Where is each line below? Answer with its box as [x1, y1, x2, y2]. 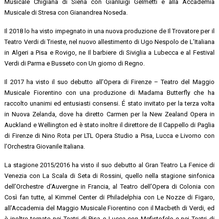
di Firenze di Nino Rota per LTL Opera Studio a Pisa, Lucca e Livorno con [4, 131, 215, 139]
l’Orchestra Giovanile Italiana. [4, 142, 86, 150]
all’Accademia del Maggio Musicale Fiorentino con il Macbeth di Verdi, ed [4, 204, 215, 212]
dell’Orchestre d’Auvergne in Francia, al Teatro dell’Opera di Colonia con [4, 182, 215, 190]
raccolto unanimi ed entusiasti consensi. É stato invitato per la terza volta [4, 99, 215, 107]
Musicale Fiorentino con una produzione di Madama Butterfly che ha [4, 88, 215, 96]
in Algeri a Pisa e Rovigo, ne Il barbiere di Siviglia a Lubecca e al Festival [4, 48, 215, 56]
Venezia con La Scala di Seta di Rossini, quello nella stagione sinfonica [4, 172, 215, 179]
